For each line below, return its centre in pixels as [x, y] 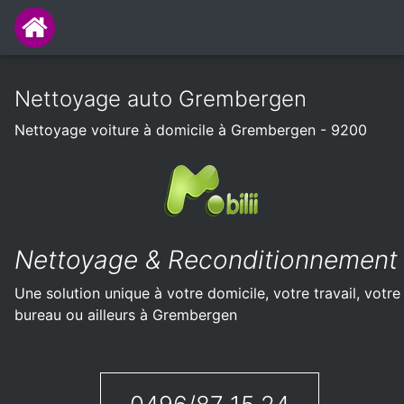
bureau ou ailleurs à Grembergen [126, 315]
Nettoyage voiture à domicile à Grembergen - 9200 [191, 130]
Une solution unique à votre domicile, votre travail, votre [207, 293]
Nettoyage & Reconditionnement [206, 260]
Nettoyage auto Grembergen [161, 99]
